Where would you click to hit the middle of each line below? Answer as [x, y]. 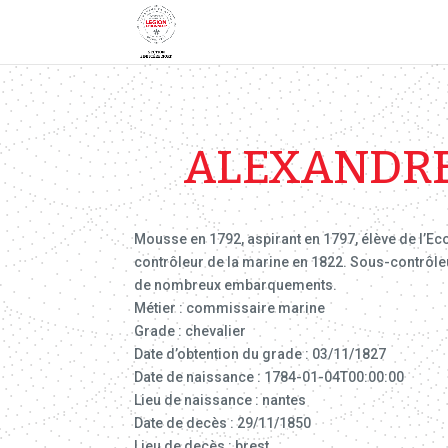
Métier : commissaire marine [230, 307]
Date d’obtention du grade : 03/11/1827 [260, 353]
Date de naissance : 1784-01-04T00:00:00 [269, 376]
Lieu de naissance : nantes [220, 399]
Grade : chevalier [190, 330]
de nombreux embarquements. [236, 284]
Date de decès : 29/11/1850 [223, 422]
